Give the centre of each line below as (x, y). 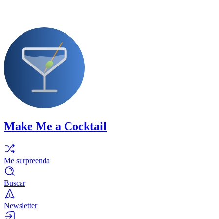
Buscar (15, 183)
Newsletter (21, 205)
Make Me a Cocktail (55, 126)
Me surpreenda (27, 160)
